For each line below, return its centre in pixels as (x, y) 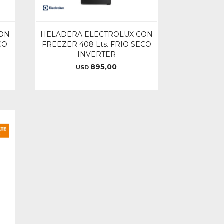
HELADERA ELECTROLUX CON (96, 34)
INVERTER (96, 54)
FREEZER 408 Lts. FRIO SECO (96, 44)
